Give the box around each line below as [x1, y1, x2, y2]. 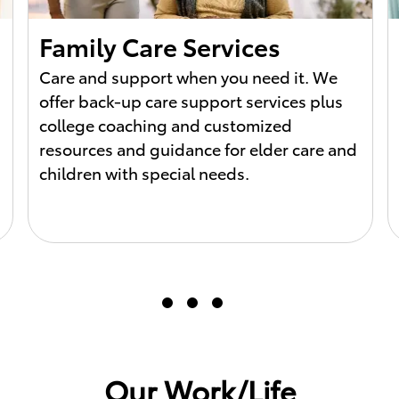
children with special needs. [39, 160, 249, 184]
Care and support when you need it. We [39, 64, 338, 88]
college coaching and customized [39, 112, 292, 136]
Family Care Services [39, 27, 281, 63]
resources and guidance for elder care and [39, 136, 357, 160]
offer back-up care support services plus [39, 88, 343, 112]
